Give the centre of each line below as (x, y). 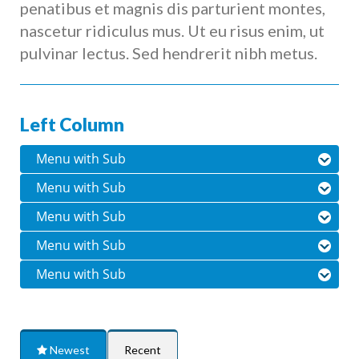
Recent (143, 349)
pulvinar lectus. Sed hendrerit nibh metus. (169, 52)
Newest (69, 349)
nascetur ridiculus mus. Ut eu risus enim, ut (172, 30)
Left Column (72, 124)
